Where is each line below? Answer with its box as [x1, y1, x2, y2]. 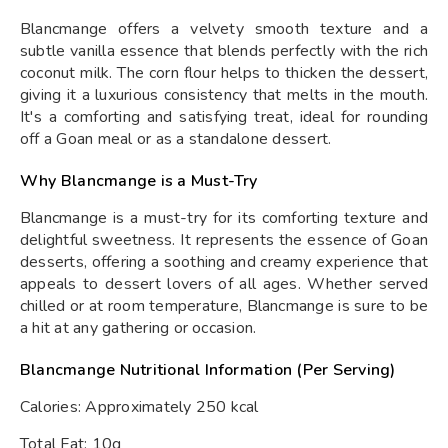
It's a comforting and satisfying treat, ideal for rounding [20, 106, 428, 128]
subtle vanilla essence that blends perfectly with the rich [20, 40, 428, 62]
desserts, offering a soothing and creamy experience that [20, 251, 428, 273]
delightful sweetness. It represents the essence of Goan [20, 229, 428, 251]
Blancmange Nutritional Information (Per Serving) [20, 359, 396, 381]
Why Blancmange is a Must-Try [20, 170, 258, 192]
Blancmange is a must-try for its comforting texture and [20, 207, 428, 229]
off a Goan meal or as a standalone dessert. [20, 128, 332, 150]
